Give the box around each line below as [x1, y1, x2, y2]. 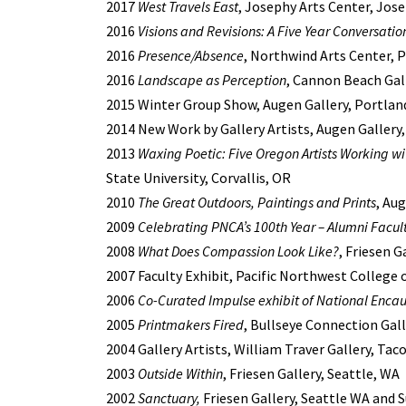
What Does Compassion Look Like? [138, 241, 339, 260]
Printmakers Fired [138, 314, 244, 333]
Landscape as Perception [138, 70, 286, 89]
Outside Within [138, 363, 223, 382]
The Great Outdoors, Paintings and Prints [138, 192, 376, 211]
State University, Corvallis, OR [106, 168, 291, 187]
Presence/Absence [138, 45, 244, 64]
